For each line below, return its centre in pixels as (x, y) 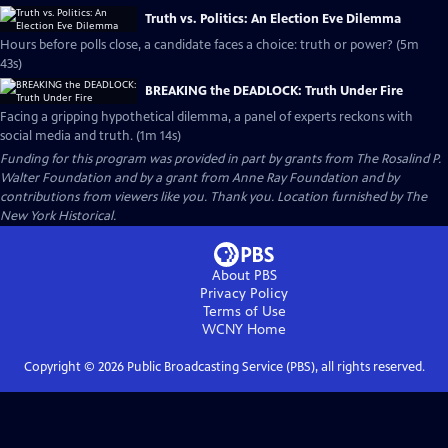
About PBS (244, 275)
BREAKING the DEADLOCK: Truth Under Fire (274, 91)
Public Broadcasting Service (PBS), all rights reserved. (274, 367)
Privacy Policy (244, 293)
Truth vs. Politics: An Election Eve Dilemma (273, 19)
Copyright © (60, 367)
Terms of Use (244, 311)
